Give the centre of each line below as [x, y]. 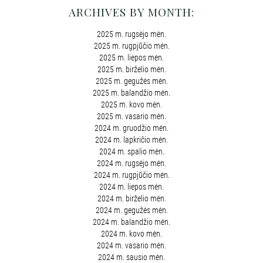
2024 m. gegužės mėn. [131, 210]
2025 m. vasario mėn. [131, 116]
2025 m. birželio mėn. [131, 69]
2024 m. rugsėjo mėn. [131, 163]
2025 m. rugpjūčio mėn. [131, 45]
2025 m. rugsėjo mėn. [131, 34]
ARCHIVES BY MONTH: [131, 11]
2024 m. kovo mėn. [131, 233]
